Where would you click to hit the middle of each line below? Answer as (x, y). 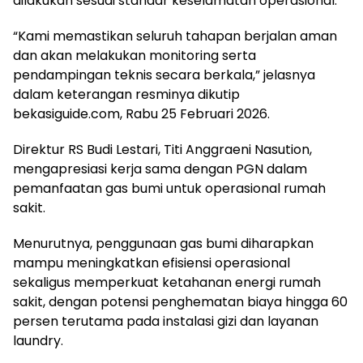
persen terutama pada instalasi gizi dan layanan (166, 321)
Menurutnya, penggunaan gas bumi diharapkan (163, 243)
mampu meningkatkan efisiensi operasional (152, 263)
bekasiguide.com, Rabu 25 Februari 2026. (141, 113)
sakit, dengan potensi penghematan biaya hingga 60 (180, 301)
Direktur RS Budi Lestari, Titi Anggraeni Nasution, (162, 149)
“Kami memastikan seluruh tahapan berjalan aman (175, 36)
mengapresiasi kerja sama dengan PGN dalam (160, 169)
